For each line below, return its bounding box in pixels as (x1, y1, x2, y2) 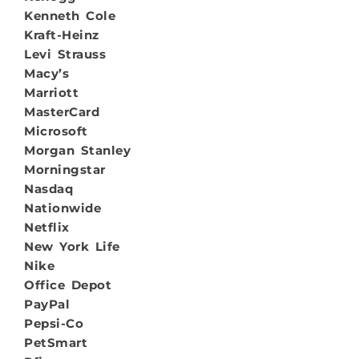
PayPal (24, 296, 70, 312)
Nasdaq (24, 180, 73, 196)
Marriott (24, 84, 79, 100)
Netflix (24, 219, 70, 235)
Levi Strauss (24, 46, 106, 62)
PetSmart (24, 334, 87, 350)
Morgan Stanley (24, 142, 131, 158)
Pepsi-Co (24, 315, 83, 331)
